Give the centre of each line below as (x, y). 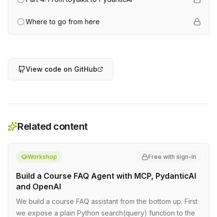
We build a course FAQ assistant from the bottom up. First (107, 201)
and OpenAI (39, 186)
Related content (53, 126)
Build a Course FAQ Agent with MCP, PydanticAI (106, 176)
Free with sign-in (172, 157)
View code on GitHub (62, 69)
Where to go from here (63, 22)
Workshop (42, 157)
